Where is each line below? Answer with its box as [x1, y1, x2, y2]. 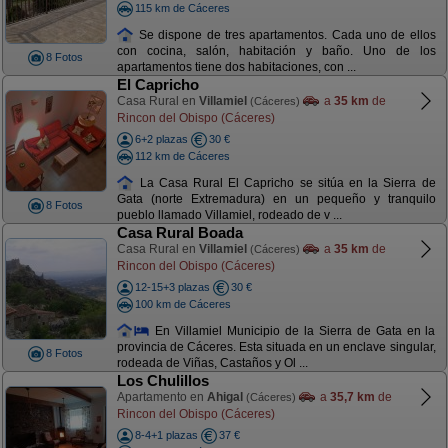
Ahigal [206, 390, 243, 404]
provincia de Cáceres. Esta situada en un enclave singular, [116, 340, 436, 355]
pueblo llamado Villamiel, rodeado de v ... [116, 208, 342, 223]
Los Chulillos [116, 372, 209, 389]
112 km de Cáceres [134, 149, 230, 162]
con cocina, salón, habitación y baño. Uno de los [116, 44, 436, 59]
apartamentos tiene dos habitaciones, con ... [116, 60, 356, 75]
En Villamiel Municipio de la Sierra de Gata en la [150, 323, 436, 338]
